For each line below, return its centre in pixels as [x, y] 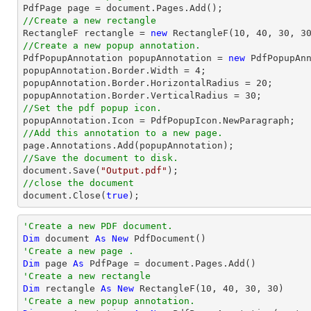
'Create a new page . [78, 251]
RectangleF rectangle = [87, 33]
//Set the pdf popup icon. [92, 108]
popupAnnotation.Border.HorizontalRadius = [140, 83]
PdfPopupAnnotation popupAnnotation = [126, 58]
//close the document [78, 183]
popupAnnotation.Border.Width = [109, 70]
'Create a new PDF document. [98, 226]
